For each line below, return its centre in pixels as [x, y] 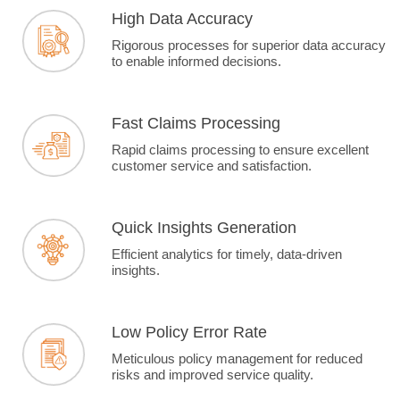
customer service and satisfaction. [212, 166]
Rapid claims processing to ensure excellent [240, 150]
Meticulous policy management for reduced [237, 359]
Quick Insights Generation [204, 228]
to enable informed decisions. [196, 62]
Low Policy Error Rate [189, 333]
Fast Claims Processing [196, 124]
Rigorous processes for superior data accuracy [249, 46]
